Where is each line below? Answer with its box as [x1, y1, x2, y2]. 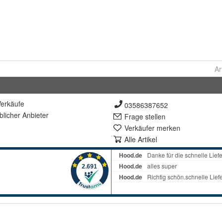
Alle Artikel [124, 134, 157, 145]
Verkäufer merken [124, 123, 180, 133]
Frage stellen [124, 111, 166, 122]
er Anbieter [14, 110, 49, 120]
